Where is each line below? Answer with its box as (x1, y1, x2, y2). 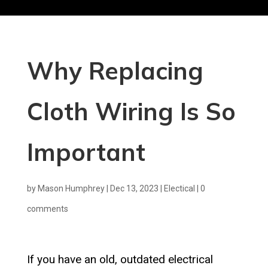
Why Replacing (26, 56, 203, 86)
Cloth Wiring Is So (26, 96, 236, 127)
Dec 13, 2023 (109, 184, 159, 194)
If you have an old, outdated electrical (26, 252, 213, 267)
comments (26, 204, 68, 214)
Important (26, 137, 145, 167)
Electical (163, 184, 195, 194)
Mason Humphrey (37, 184, 105, 194)
